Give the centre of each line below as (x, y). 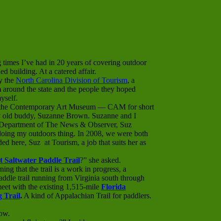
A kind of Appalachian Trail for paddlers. (87, 196)
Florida (113, 187)
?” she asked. (100, 160)
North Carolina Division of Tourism (71, 80)
